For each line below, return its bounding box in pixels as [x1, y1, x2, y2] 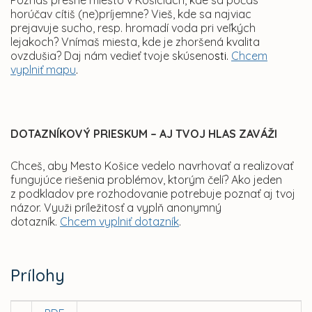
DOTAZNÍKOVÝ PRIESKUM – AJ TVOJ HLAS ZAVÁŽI [10, 127, 277, 141]
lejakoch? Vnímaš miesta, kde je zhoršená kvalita [10, 35, 260, 49]
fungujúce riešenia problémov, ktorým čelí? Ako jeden [10, 173, 282, 187]
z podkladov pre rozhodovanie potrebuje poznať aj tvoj [10, 187, 295, 201]
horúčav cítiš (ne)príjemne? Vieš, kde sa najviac [10, 7, 251, 22]
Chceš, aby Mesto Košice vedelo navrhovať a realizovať [10, 159, 293, 173]
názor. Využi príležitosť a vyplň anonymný [10, 201, 221, 215]
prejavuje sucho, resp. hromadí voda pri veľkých [10, 21, 256, 36]
